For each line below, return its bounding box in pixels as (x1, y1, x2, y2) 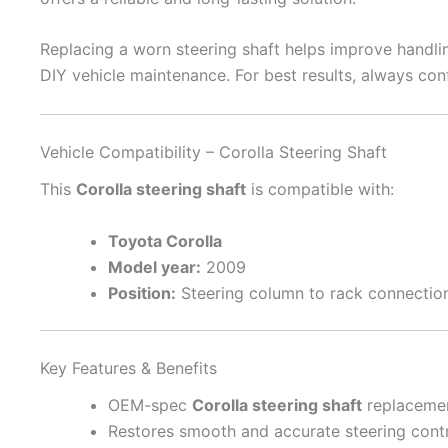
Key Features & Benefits (40, 357, 217, 378)
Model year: (108, 256, 201, 277)
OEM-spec (108, 394, 192, 415)
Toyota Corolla (108, 230, 222, 251)
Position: (108, 282, 176, 303)
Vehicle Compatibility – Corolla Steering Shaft (40, 141, 387, 162)
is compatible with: (246, 179, 394, 200)
